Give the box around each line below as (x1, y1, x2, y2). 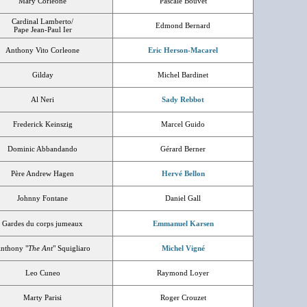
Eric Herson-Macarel (148, 46, 218, 54)
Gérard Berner (160, 145, 206, 153)
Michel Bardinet (158, 71, 208, 79)
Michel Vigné (161, 244, 205, 252)
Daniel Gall (165, 194, 201, 202)
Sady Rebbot (162, 95, 204, 103)
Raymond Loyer (157, 269, 209, 277)
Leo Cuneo (25, 269, 60, 277)
